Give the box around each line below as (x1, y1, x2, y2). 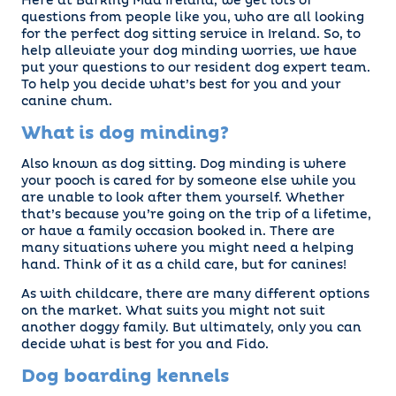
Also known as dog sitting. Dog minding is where (21, 158, 346, 171)
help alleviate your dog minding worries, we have (21, 45, 357, 58)
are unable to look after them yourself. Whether (21, 192, 345, 205)
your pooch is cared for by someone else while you (21, 175, 356, 188)
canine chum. (21, 95, 112, 109)
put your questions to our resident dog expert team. (21, 62, 370, 75)
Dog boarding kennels (21, 368, 230, 386)
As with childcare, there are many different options (21, 288, 369, 301)
